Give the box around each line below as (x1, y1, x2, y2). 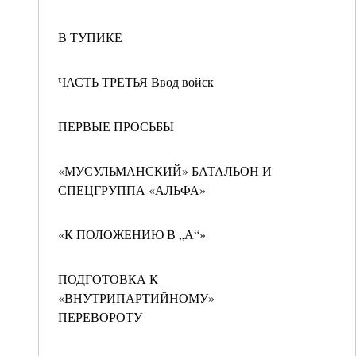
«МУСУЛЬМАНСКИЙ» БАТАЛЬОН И (58, 162, 272, 179)
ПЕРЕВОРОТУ (58, 308, 142, 325)
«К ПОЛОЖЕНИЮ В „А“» (58, 226, 206, 242)
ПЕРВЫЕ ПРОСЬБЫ (58, 118, 174, 134)
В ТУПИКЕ (58, 29, 122, 45)
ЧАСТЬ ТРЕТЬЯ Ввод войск (58, 73, 214, 90)
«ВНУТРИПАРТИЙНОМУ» (58, 289, 215, 306)
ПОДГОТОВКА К (58, 270, 158, 287)
